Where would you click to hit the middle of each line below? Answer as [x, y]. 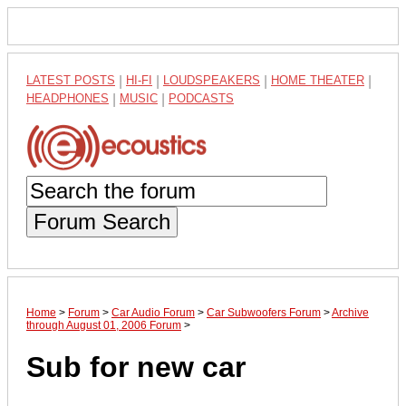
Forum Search [102, 221]
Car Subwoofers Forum [264, 312]
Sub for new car [136, 367]
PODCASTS [201, 98]
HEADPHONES [68, 98]
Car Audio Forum [153, 312]
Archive [350, 312]
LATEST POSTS [71, 80]
